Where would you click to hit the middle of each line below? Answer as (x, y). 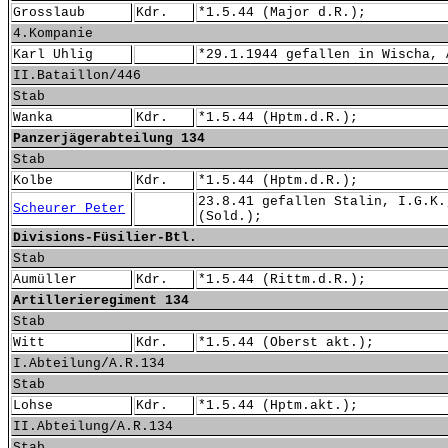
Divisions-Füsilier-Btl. (105, 237)
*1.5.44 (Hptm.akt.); (278, 405)
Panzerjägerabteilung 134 (109, 138)
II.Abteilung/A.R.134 (93, 426)
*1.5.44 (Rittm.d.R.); (282, 279)
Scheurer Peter (69, 208)
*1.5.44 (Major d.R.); (282, 12)
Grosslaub (49, 12)
